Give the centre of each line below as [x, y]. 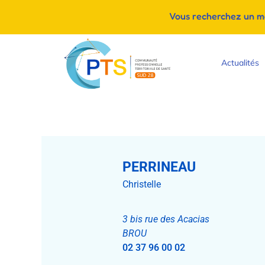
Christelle [142, 185]
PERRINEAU [159, 167]
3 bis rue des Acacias [166, 219]
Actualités [240, 62]
